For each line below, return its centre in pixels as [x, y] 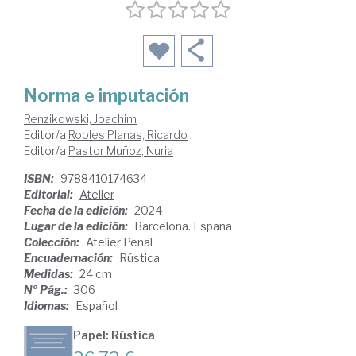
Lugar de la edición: [77, 226]
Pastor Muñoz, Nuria [121, 151]
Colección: [53, 242]
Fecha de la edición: [77, 211]
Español [97, 306]
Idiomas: [48, 306]
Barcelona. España [183, 226]
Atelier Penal [119, 242]
